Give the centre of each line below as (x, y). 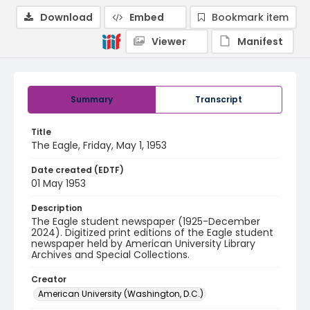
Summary (92, 99)
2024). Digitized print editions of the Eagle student (152, 232)
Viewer (169, 42)
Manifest (260, 42)
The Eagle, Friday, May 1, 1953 (99, 145)
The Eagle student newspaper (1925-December (146, 221)
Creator (49, 279)
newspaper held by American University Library (143, 244)
